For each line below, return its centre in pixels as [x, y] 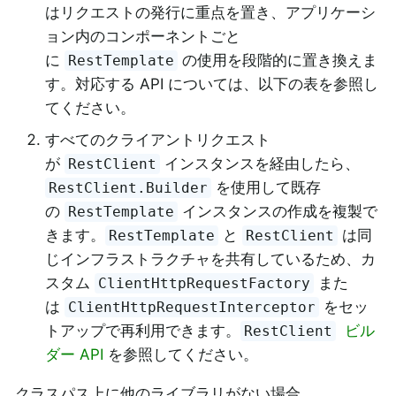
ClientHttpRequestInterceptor [192, 307]
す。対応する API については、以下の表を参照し [212, 84]
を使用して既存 [267, 187]
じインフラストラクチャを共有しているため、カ [210, 259]
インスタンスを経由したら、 [260, 163]
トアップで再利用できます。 [143, 330]
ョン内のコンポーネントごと [143, 37]
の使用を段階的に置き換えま [278, 61]
